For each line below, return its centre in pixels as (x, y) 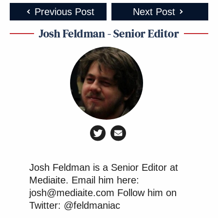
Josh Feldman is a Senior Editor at (104, 168)
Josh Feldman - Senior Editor (109, 34)
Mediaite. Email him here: (84, 180)
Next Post (154, 12)
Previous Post (64, 12)
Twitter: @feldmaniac (75, 206)
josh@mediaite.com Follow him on (103, 193)
